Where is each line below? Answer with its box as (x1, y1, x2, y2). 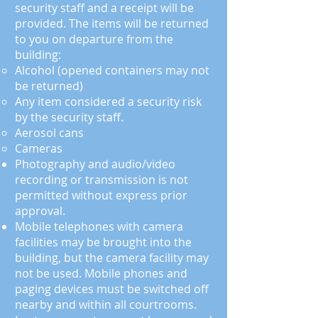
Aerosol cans (15, 125, 84, 141)
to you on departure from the (15, 31, 173, 47)
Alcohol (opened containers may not (15, 62, 209, 78)
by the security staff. (15, 109, 124, 125)
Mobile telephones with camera (15, 219, 183, 234)
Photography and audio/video (15, 156, 175, 172)
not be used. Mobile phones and (15, 265, 187, 281)
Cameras (15, 141, 62, 156)
